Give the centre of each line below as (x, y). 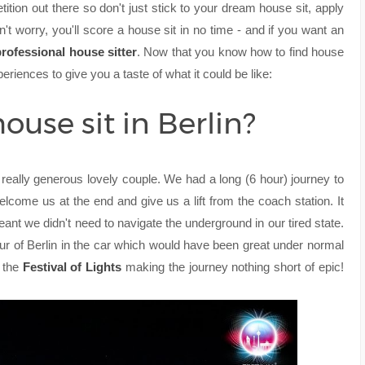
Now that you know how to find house (244, 51)
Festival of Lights (72, 266)
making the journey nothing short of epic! (233, 266)
